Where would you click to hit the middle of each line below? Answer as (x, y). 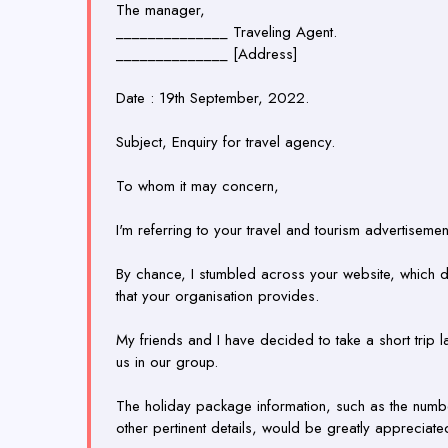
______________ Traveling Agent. (226, 32)
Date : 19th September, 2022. (212, 98)
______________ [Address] (207, 54)
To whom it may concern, (197, 186)
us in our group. (167, 362)
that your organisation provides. (220, 296)
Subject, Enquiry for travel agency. (225, 142)
